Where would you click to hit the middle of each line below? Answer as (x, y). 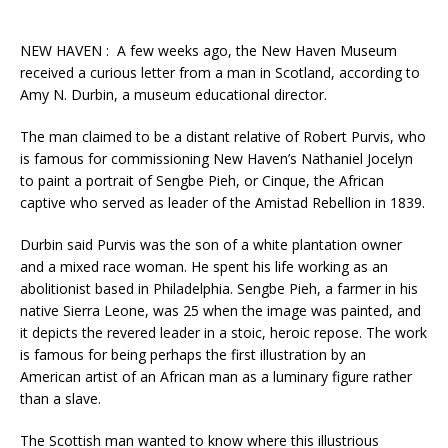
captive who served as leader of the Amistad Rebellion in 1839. (222, 202)
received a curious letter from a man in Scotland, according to (220, 72)
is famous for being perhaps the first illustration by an (193, 354)
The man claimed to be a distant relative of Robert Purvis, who (223, 136)
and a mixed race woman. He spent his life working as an (204, 266)
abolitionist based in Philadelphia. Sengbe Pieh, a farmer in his (219, 288)
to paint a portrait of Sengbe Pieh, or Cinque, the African (202, 180)
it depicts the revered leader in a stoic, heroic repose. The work (223, 332)
